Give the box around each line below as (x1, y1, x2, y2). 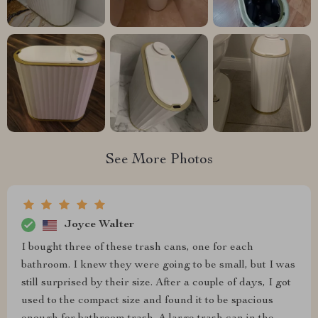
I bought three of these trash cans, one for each (21, 242, 253, 253)
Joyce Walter (64, 219, 134, 231)
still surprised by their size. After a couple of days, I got (21, 278, 291, 289)
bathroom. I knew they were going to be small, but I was (21, 260, 295, 271)
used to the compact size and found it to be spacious (21, 295, 273, 307)
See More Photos (105, 153, 213, 168)
